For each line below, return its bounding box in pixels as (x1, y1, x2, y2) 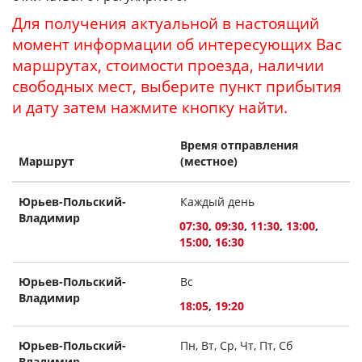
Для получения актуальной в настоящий (12, 13, 319, 33)
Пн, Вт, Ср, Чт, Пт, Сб (180, 338, 293, 353)
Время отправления (180, 137, 298, 153)
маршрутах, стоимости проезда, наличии (12, 55, 324, 75)
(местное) (180, 154, 238, 169)
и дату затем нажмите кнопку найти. (12, 97, 288, 117)
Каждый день (180, 194, 255, 209)
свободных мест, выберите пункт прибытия (12, 76, 342, 96)
